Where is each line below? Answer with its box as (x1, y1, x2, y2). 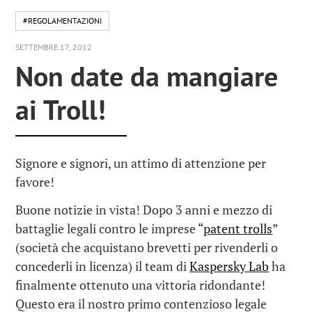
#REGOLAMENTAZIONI (23, 15, 102, 26)
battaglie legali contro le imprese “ (15, 220, 204, 237)
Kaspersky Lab (189, 258, 270, 275)
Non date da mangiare (15, 57, 279, 94)
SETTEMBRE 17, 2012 (15, 42, 93, 52)
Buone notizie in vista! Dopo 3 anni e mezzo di (15, 201, 273, 219)
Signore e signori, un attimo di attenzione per (15, 154, 267, 171)
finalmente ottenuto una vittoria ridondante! (15, 276, 266, 294)
